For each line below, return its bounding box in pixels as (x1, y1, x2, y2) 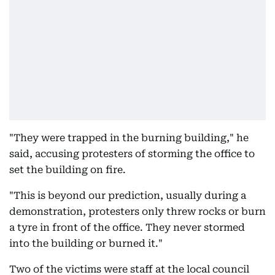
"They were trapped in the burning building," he (9, 132, 249, 144)
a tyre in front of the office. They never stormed (9, 222, 245, 233)
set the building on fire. (9, 164, 126, 176)
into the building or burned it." (9, 238, 165, 249)
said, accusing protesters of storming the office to (9, 148, 255, 160)
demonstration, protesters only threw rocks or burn (9, 206, 266, 217)
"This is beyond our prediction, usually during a (9, 190, 246, 201)
